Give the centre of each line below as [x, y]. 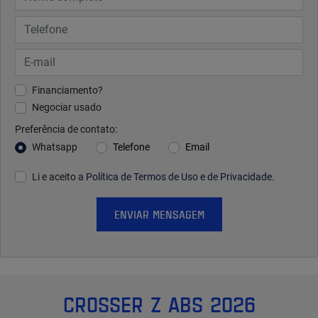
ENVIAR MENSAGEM [159, 215]
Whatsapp [55, 147]
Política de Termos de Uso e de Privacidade [179, 177]
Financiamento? [67, 90]
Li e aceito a [59, 177]
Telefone [131, 147]
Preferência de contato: [66, 130]
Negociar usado [67, 108]
